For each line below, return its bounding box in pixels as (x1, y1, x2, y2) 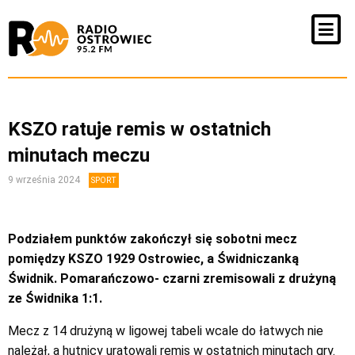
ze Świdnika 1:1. (8, 291, 102, 306)
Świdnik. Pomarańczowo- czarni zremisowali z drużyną (8, 271, 336, 286)
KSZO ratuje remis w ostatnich (8, 118, 271, 140)
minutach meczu (8, 144, 150, 166)
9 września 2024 (8, 174, 82, 185)
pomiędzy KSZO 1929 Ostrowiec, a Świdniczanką (8, 251, 299, 266)
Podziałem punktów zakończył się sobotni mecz (8, 231, 297, 246)
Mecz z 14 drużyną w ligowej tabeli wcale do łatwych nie (8, 323, 323, 338)
